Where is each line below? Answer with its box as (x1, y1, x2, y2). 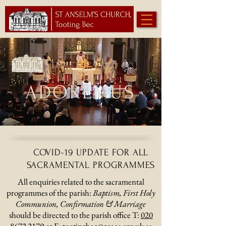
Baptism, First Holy (92, 187, 155, 198)
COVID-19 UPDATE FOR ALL (33, 147, 149, 158)
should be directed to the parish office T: (9, 209, 141, 220)
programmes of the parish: (6, 187, 93, 198)
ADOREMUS (25, 82, 136, 103)
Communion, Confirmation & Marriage (16, 198, 146, 209)
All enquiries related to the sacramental (17, 176, 144, 187)
